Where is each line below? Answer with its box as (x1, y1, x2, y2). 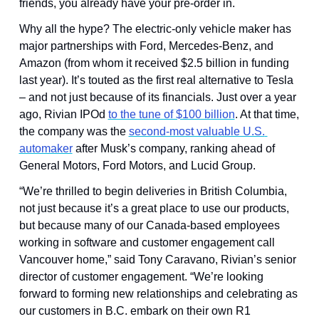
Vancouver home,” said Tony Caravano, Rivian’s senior (19, 253, 296, 266)
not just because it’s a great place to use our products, (19, 202, 289, 214)
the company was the (19, 125, 129, 137)
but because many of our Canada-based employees (19, 219, 280, 231)
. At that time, (234, 108, 299, 120)
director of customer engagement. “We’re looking (19, 270, 263, 283)
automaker (19, 142, 73, 155)
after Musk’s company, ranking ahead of (72, 142, 275, 155)
